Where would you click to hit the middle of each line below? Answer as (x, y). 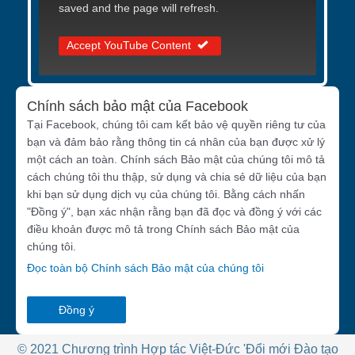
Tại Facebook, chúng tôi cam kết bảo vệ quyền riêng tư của (176, 125)
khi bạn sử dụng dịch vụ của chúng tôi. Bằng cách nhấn (166, 195)
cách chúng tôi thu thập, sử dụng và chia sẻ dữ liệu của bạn (177, 177)
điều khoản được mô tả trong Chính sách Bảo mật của (163, 229)
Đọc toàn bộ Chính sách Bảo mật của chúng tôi (145, 268)
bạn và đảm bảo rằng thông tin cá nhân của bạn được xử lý (176, 142)
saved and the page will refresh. (139, 8)
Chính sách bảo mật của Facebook (137, 107)
